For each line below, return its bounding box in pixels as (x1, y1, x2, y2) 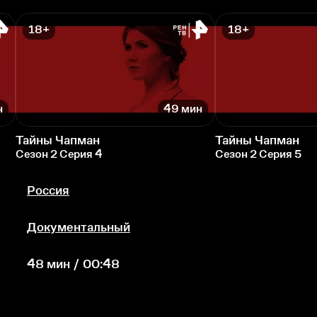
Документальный (27, 219, 130, 234)
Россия (27, 183, 69, 197)
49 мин (163, 103, 202, 115)
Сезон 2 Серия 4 (16, 147, 103, 160)
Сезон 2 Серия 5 (215, 147, 301, 160)
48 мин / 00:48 (27, 256, 120, 271)
